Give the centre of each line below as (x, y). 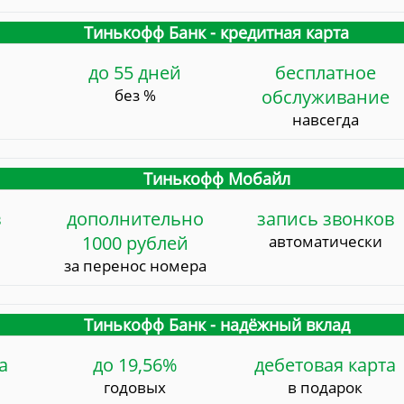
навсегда (325, 120)
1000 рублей (135, 243)
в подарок (326, 388)
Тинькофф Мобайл (216, 179)
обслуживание (325, 97)
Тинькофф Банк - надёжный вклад (216, 325)
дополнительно (135, 219)
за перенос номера (135, 266)
